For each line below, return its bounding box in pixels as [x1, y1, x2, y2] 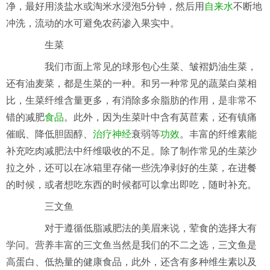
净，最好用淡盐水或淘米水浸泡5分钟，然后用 [6, 1, 204, 12]
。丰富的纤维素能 [180, 129, 257, 140]
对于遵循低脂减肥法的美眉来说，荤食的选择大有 [25, 223, 257, 234]
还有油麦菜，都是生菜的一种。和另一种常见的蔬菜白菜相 [6, 78, 257, 89]
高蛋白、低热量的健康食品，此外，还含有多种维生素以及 [6, 257, 257, 268]
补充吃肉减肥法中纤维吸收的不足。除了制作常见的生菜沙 [6, 146, 257, 157]
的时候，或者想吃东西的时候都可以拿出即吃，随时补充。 [6, 180, 257, 190]
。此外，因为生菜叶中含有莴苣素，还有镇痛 [64, 112, 257, 123]
